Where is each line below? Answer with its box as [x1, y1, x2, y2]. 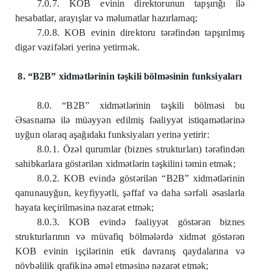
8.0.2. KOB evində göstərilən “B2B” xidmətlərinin [37, 173, 245, 183]
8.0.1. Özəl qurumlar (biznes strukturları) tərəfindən [37, 144, 245, 154]
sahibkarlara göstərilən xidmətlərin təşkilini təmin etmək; [15, 158, 236, 169]
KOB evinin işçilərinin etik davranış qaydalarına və [15, 246, 245, 256]
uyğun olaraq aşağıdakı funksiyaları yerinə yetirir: [15, 129, 209, 140]
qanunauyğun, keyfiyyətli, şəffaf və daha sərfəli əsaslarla [15, 188, 245, 198]
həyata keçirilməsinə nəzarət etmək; [15, 202, 154, 212]
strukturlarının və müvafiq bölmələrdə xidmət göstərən [15, 231, 245, 242]
